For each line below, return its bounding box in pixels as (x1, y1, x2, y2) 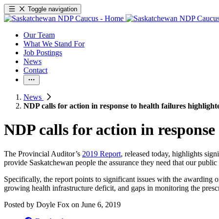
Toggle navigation (28, 5, 78, 13)
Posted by (4, 200, 36, 209)
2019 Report (82, 149, 121, 158)
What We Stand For (23, 40, 85, 48)
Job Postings (23, 48, 62, 57)
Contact (23, 66, 47, 74)
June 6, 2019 (81, 200, 121, 209)
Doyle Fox (36, 200, 69, 209)
